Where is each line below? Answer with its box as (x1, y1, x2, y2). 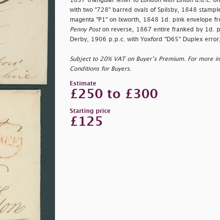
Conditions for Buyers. (69, 66, 132, 72)
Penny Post (69, 27, 100, 32)
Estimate (69, 81, 96, 86)
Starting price (69, 108, 110, 114)
